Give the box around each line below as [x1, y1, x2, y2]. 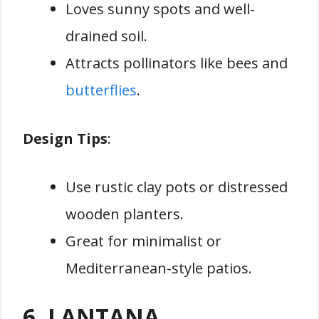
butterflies [66, 80, 137, 100]
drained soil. [66, 26, 147, 46]
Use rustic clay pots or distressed [66, 177, 288, 197]
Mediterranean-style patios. [66, 258, 252, 278]
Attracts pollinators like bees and [66, 53, 288, 73]
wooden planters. [66, 204, 184, 224]
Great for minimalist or [66, 231, 221, 251]
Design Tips [23, 129, 108, 149]
